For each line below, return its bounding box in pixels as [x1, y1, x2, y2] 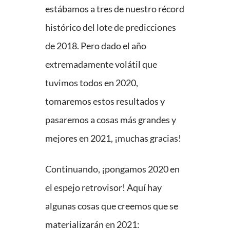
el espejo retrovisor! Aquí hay [45, 182, 162, 194]
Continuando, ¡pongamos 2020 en [45, 163, 180, 175]
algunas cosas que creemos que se [45, 200, 178, 212]
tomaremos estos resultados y [45, 95, 165, 107]
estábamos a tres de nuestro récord [45, 3, 184, 15]
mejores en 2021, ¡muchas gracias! [45, 132, 181, 144]
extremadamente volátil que [45, 59, 157, 70]
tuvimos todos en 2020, [45, 77, 138, 89]
